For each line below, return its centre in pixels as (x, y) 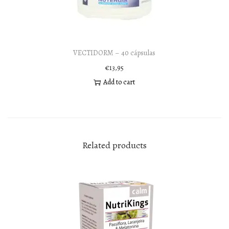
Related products (114, 145)
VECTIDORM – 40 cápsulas (114, 53)
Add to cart (119, 82)
